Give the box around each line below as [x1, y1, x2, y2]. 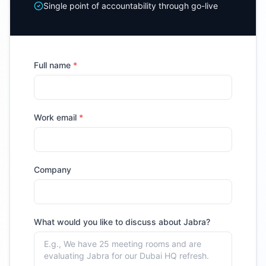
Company [34, 164, 71, 175]
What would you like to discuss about [34, 216, 183, 227]
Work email [34, 112, 79, 122]
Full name [34, 59, 73, 70]
